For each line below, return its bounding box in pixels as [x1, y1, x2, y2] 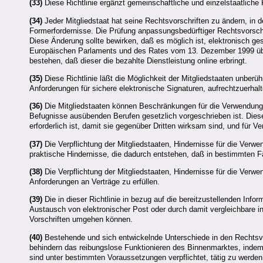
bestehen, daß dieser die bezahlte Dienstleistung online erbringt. [29, 56, 247, 65]
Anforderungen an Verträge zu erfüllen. [29, 177, 160, 187]
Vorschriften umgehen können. [29, 215, 133, 224]
